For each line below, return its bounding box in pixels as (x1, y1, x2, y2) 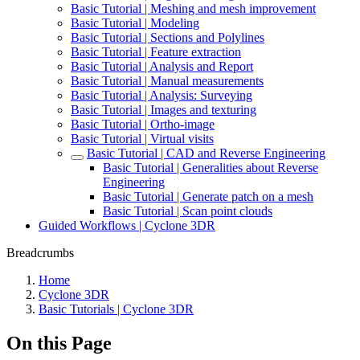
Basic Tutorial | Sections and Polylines (71, 31, 264, 44)
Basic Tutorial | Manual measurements (71, 74, 264, 88)
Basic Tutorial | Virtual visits (71, 132, 214, 145)
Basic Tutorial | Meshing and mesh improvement (71, 2, 316, 15)
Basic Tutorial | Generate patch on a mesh (103, 190, 313, 203)
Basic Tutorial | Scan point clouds (103, 204, 272, 218)
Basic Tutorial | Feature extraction (71, 45, 241, 59)
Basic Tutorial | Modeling (71, 16, 199, 30)
